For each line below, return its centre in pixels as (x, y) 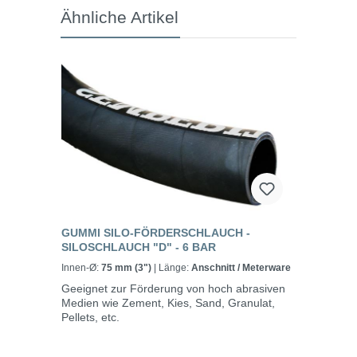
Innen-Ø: (81, 268)
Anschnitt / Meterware (241, 268)
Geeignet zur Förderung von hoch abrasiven (173, 289)
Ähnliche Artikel (120, 18)
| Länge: (175, 268)
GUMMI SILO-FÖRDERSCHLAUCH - (156, 233)
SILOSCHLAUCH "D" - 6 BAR (139, 247)
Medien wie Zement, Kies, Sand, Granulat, (168, 303)
